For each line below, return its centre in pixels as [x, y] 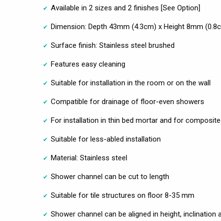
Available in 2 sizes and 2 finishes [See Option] [126, 8]
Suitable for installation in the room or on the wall [131, 83]
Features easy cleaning [88, 64]
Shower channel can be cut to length [110, 177]
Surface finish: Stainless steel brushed [113, 46]
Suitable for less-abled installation [106, 139]
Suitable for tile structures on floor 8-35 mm [123, 196]
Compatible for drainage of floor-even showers [128, 102]
